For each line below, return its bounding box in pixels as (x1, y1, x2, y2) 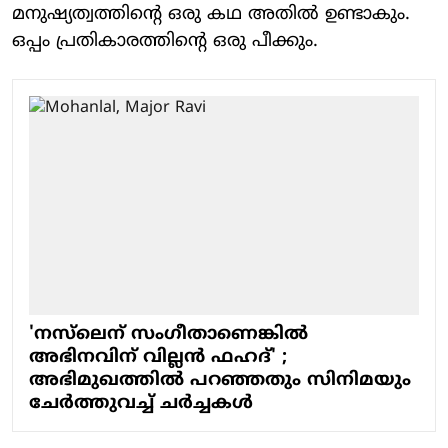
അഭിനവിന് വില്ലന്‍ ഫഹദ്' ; (29, 346, 287, 370)
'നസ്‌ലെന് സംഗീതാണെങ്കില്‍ (29, 323, 308, 347)
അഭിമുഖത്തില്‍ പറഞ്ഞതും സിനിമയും (29, 369, 411, 393)
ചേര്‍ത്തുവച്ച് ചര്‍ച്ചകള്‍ (29, 392, 253, 416)
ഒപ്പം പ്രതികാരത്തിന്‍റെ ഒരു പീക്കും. (12, 29, 318, 53)
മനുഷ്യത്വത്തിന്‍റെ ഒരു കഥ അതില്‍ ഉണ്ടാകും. (12, 2, 410, 26)
